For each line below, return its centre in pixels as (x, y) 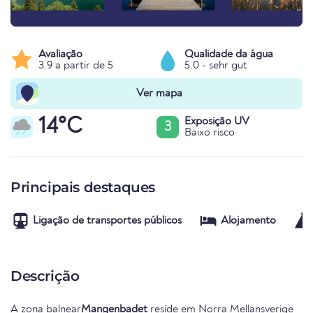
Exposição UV (217, 122)
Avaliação (60, 55)
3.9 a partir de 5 (76, 66)
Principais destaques (83, 188)
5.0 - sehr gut (216, 66)
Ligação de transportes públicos (107, 221)
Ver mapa (159, 94)
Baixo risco (210, 133)
